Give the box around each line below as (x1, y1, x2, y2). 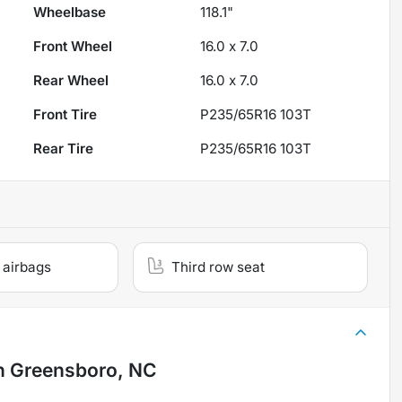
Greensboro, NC (10, 359, 156, 382)
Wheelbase (33, 4, 107, 22)
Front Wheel (33, 38, 113, 56)
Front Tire (33, 106, 98, 124)
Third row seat (171, 258, 266, 276)
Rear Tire (33, 140, 94, 158)
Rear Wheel (33, 72, 109, 90)
